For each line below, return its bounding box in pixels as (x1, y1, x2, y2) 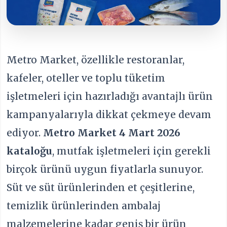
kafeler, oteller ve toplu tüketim (7, 71, 166, 84)
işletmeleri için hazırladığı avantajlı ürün (7, 90, 213, 102)
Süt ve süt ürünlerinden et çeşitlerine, (7, 181, 195, 194)
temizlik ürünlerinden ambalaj (7, 199, 161, 212)
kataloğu (7, 144, 53, 157)
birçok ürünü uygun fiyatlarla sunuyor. (7, 163, 204, 175)
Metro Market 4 (43, 126, 126, 139)
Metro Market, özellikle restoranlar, (7, 53, 185, 66)
